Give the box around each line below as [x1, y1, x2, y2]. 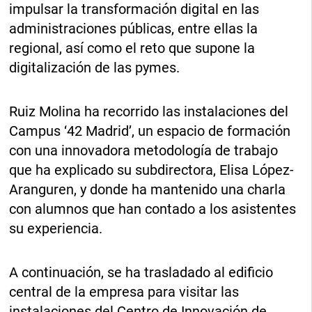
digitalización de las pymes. [9, 58, 180, 76]
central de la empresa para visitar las [9, 283, 240, 300]
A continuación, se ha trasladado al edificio [9, 263, 274, 281]
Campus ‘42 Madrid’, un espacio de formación [9, 122, 291, 139]
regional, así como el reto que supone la [9, 39, 256, 56]
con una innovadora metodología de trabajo [9, 141, 279, 159]
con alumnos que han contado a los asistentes [9, 200, 297, 217]
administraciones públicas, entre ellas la [9, 19, 258, 37]
